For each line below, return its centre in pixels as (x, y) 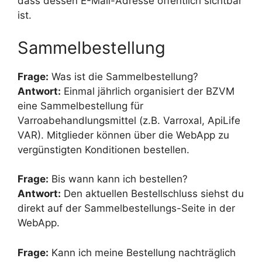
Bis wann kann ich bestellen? (118, 179)
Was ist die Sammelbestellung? (123, 76)
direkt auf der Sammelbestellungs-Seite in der (126, 208)
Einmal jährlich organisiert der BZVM (148, 91)
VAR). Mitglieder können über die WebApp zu (123, 135)
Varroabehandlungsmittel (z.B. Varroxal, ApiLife (129, 120)
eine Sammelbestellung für (80, 106)
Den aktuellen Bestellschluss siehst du (152, 194)
